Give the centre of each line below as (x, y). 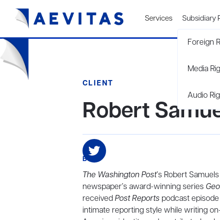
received (99, 199)
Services (159, 19)
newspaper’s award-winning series (144, 187)
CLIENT (98, 83)
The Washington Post (120, 175)
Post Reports (137, 199)
